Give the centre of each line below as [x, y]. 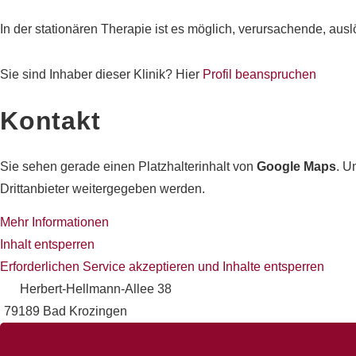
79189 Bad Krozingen [66, 311]
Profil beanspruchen [259, 74]
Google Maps [296, 166]
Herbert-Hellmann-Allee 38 [96, 288]
